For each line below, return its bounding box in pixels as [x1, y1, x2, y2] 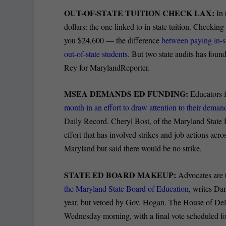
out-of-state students [64, 48, 128, 59]
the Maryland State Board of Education [64, 183, 189, 194]
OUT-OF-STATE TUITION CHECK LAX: [64, 7, 217, 19]
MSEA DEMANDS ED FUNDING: [64, 88, 189, 100]
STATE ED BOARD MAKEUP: [64, 168, 179, 181]
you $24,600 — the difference [64, 34, 162, 45]
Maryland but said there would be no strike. [64, 143, 202, 154]
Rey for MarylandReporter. [64, 62, 150, 73]
